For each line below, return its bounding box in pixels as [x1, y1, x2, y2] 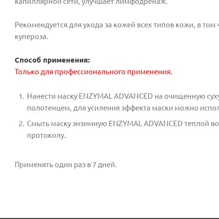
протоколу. [27, 131, 66, 139]
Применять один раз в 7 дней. [15, 160, 117, 169]
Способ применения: [15, 55, 90, 64]
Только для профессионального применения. [15, 67, 174, 76]
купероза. [15, 32, 48, 41]
